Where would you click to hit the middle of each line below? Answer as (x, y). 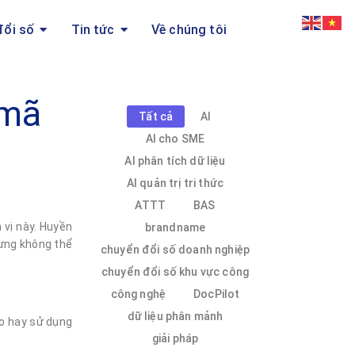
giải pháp (175, 338)
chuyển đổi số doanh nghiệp (175, 249)
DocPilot (217, 294)
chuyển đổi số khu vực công (175, 271)
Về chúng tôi (189, 30)
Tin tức (93, 30)
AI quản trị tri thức (175, 183)
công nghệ (138, 294)
